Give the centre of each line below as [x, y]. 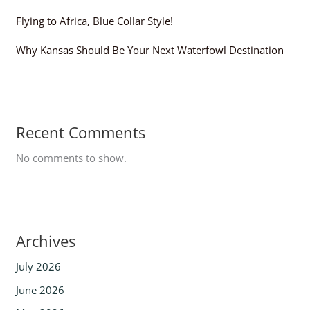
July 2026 [39, 266]
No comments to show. [72, 158]
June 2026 [40, 290]
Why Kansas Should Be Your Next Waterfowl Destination [150, 49]
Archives [46, 240]
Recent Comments [81, 133]
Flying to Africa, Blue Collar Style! [95, 20]
